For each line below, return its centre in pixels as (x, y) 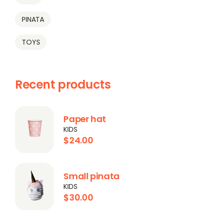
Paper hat (85, 119)
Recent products (63, 85)
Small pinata (92, 176)
